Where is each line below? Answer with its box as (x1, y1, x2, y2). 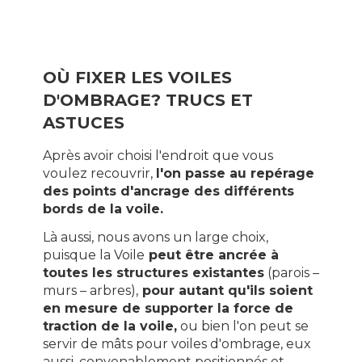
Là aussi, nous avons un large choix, (42, 229, 268, 245)
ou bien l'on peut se (176, 318, 309, 334)
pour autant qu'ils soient (137, 282, 313, 298)
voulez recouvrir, (42, 166, 156, 182)
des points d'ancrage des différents (42, 183, 294, 200)
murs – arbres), (42, 282, 138, 298)
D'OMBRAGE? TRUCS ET (42, 90, 253, 111)
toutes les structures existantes (42, 264, 264, 280)
